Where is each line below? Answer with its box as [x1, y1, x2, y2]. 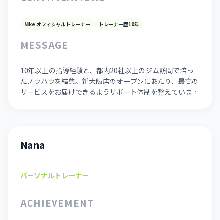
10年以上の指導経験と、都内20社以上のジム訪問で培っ [20, 65, 194, 76]
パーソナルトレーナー [20, 170, 89, 181]
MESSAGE [20, 38, 68, 52]
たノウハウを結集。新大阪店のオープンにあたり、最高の [20, 76, 199, 86]
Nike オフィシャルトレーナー [24, 20, 91, 27]
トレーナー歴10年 [98, 20, 139, 27]
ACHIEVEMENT [20, 195, 94, 209]
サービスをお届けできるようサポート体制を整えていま [20, 87, 192, 97]
